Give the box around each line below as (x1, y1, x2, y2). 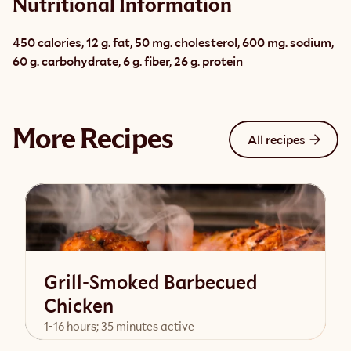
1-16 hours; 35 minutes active (44, 319, 194, 334)
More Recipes (13, 125, 174, 154)
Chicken (44, 293, 114, 318)
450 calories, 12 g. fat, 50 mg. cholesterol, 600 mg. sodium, (13, 34, 334, 50)
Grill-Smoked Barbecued (44, 270, 258, 295)
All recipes (248, 131, 306, 147)
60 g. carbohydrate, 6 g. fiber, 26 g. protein (13, 53, 243, 69)
